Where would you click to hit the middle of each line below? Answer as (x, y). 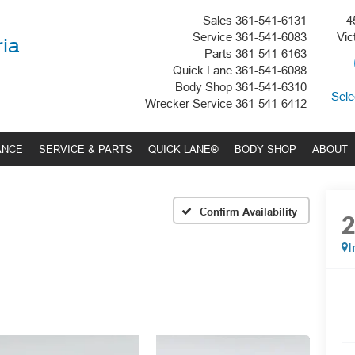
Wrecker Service (189, 103)
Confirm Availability (248, 211)
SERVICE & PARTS (86, 149)
